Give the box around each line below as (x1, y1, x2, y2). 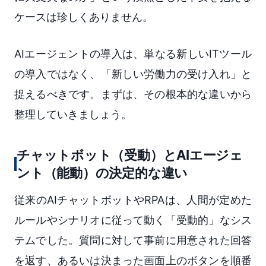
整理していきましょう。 (14, 107, 132, 121)
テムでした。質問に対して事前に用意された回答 (14, 233, 252, 246)
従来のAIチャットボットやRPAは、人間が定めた (14, 193, 252, 206)
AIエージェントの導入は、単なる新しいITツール (14, 47, 252, 60)
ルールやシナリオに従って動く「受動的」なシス (14, 213, 252, 226)
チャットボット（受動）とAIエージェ (17, 147, 243, 163)
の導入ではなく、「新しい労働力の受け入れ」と (14, 67, 252, 80)
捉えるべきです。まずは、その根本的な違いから (14, 87, 252, 100)
